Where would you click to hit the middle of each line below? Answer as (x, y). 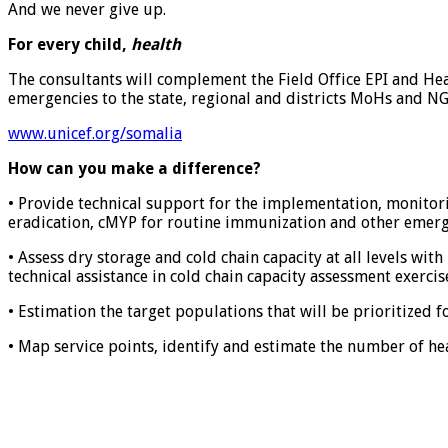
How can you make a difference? (134, 169)
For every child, (69, 45)
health (156, 45)
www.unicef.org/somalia (95, 134)
